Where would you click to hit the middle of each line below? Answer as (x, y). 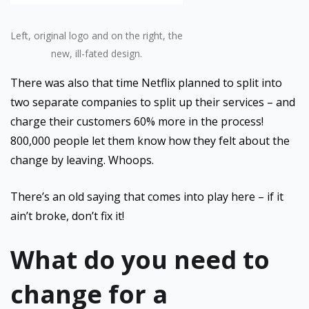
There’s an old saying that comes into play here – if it (147, 197)
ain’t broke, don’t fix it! (67, 216)
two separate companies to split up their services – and (153, 102)
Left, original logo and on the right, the (97, 36)
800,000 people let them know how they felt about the (150, 141)
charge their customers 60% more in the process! (137, 121)
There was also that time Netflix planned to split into (146, 83)
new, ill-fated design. (97, 53)
